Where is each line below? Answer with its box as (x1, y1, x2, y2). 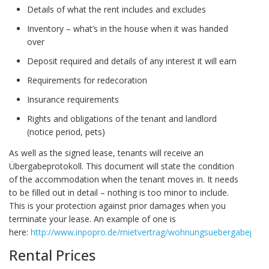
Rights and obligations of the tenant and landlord (27, 113, 217, 125)
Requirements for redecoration (27, 74, 147, 86)
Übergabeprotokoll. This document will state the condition (9, 160, 234, 172)
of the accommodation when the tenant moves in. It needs (9, 174, 238, 186)
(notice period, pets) (27, 126, 105, 138)
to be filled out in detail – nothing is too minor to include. (9, 187, 229, 199)
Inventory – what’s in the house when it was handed (27, 23, 228, 35)
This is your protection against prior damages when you (9, 200, 226, 212)
